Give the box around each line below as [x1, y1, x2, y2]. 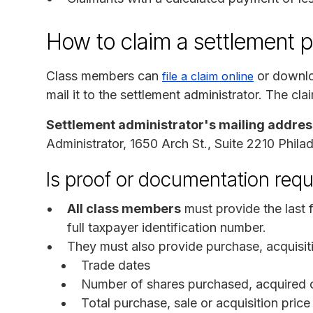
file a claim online [162, 68, 254, 83]
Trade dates [81, 257, 150, 272]
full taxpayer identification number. [67, 219, 266, 235]
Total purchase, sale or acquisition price [81, 295, 310, 310]
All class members [67, 201, 181, 216]
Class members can [46, 68, 162, 83]
